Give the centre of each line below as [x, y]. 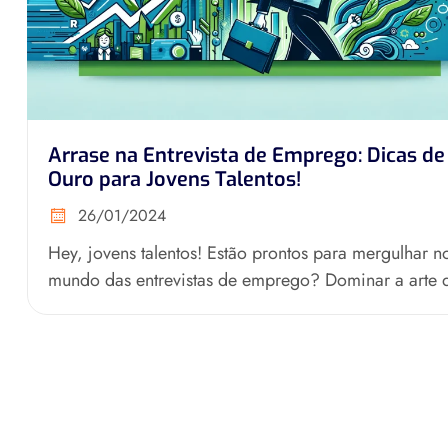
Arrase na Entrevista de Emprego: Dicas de [246, 155]
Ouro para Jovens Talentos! [174, 179]
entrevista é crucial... [125, 306]
